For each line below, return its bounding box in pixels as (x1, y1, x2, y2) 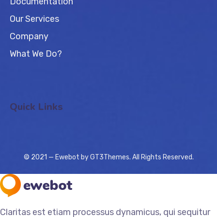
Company (10, 31, 48, 42)
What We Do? (10, 48, 62, 59)
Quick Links (10, 100, 63, 113)
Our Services (10, 13, 59, 24)
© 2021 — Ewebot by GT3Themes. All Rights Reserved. (23, 153, 194, 161)
